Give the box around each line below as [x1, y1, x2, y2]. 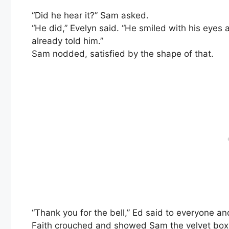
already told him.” [32, 36, 103, 47]
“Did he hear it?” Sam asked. [32, 10, 149, 21]
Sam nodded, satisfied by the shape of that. [32, 49, 214, 59]
